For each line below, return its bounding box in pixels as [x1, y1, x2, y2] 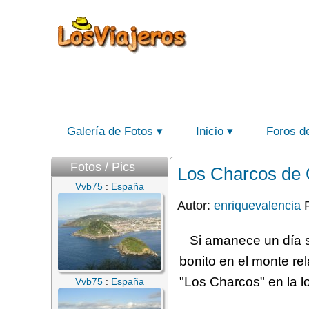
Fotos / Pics [70, 160, 135, 174]
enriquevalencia [214, 198, 301, 212]
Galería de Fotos [67, 125, 153, 138]
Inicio [196, 125, 223, 138]
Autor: [177, 198, 214, 212]
